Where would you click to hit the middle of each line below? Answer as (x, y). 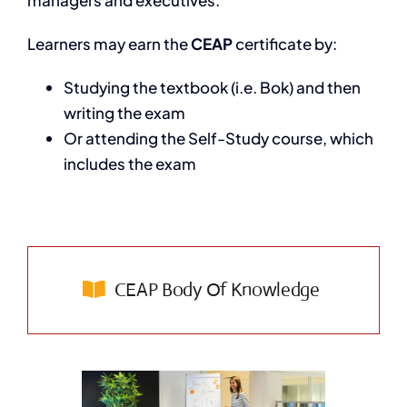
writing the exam (124, 112)
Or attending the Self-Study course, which (218, 138)
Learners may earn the (109, 43)
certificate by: (284, 43)
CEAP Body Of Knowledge (217, 289)
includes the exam (129, 163)
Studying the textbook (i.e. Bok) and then (212, 87)
